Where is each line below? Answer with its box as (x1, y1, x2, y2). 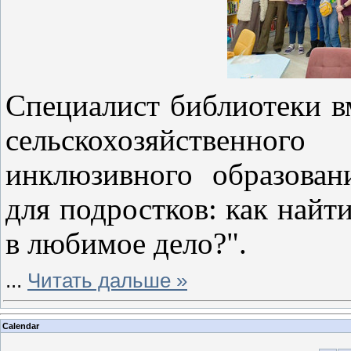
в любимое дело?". (5, 226, 247, 260)
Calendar (2, 320, 39, 331)
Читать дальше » (27, 269, 187, 291)
